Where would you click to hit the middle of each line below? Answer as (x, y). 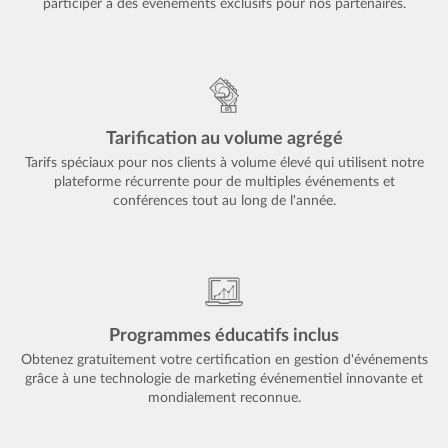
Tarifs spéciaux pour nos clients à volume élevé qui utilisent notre (224, 163)
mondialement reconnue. (224, 398)
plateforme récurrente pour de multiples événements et (224, 182)
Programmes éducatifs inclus (224, 336)
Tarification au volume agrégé (224, 139)
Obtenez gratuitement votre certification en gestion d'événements (224, 360)
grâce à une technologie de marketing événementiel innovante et (224, 379)
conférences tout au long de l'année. (224, 201)
